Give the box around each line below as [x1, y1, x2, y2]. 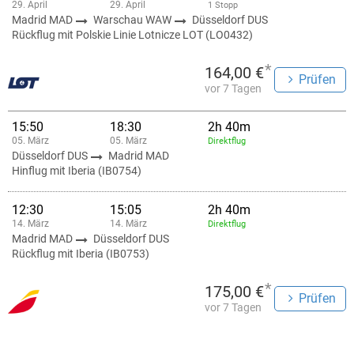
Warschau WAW [93, 13, 174, 26]
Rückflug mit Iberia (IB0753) [12, 247, 149, 260]
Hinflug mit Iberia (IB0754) [12, 164, 141, 177]
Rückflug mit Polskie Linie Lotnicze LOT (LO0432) [12, 28, 253, 41]
